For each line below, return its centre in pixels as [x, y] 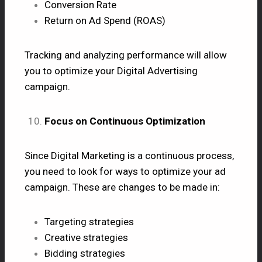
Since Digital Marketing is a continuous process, [129, 155]
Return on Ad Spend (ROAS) [105, 20]
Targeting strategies [89, 221]
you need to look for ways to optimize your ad [125, 171]
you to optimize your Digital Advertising [111, 70]
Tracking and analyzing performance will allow [126, 55]
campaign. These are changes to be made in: [122, 187]
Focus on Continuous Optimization [125, 121]
